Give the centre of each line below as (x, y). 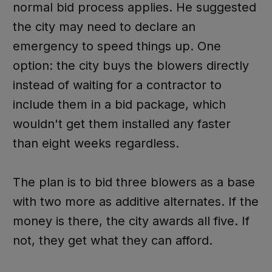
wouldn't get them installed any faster (121, 124)
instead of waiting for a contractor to (117, 85)
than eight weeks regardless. (96, 143)
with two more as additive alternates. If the (135, 202)
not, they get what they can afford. (112, 240)
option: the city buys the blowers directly (131, 66)
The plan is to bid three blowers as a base (134, 182)
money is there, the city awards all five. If (131, 221)
